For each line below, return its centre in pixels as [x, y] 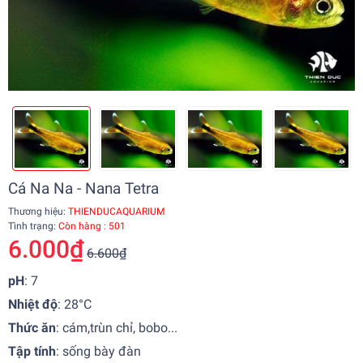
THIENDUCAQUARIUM [115, 212]
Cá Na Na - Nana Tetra [83, 189]
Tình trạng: [33, 226]
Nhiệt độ [33, 305]
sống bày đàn [103, 352]
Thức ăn [32, 328]
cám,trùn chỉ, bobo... [120, 328]
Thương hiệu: [37, 212]
